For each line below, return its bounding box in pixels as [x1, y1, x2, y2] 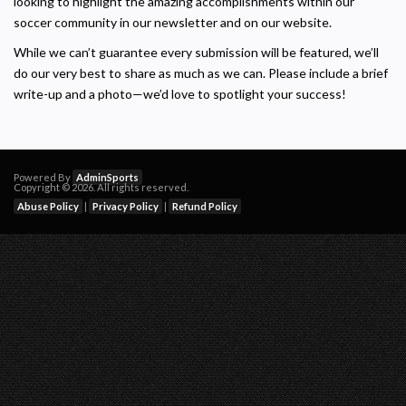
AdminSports [76, 170, 139, 183]
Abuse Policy [17, 199, 79, 212]
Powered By [14, 170, 72, 183]
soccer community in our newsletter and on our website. [14, 14, 332, 30]
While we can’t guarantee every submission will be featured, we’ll [14, 43, 379, 60]
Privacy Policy [92, 199, 159, 212]
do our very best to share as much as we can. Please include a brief [14, 64, 388, 81]
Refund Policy [172, 199, 237, 212]
